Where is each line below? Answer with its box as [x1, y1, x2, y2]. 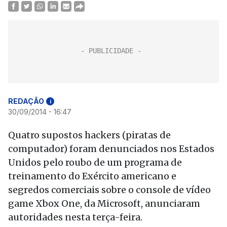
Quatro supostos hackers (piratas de [8, 129, 171, 141]
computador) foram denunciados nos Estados [8, 143, 214, 155]
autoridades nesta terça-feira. [8, 211, 142, 223]
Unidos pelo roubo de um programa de [8, 157, 182, 168]
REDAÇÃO [8, 97, 44, 105]
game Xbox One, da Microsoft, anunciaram [8, 198, 200, 209]
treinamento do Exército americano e [8, 170, 176, 182]
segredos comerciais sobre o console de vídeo [8, 184, 211, 196]
